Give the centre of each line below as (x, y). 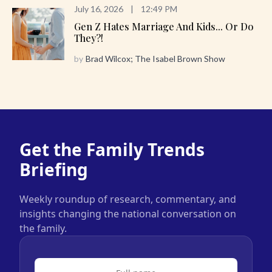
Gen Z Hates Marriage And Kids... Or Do (164, 27)
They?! (89, 38)
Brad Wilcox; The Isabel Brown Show (155, 59)
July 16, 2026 (99, 9)
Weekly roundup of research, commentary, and (128, 199)
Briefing (54, 170)
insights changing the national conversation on (128, 214)
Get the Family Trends (112, 150)
